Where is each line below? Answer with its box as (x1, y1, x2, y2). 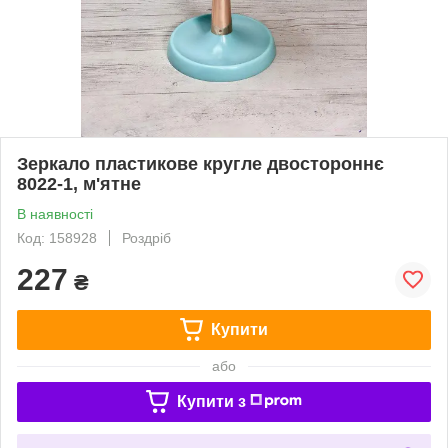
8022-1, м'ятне (17, 173, 141, 194)
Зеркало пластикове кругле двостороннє (17, 153, 384, 174)
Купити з (176, 392, 246, 410)
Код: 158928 (17, 229, 97, 246)
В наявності (17, 205, 93, 222)
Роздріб (122, 229, 171, 246)
